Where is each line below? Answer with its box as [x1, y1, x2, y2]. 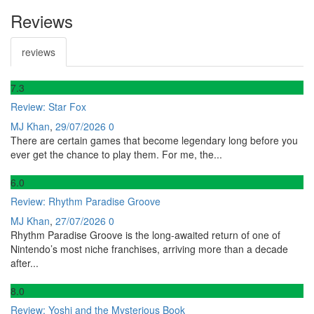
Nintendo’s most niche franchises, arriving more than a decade [11, 241, 288, 256]
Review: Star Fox [11, 99, 86, 114]
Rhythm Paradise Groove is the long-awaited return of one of [11, 227, 280, 242]
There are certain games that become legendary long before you [11, 132, 298, 147]
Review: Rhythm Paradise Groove [11, 193, 161, 208]
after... [11, 255, 39, 270]
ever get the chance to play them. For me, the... [11, 146, 222, 161]
